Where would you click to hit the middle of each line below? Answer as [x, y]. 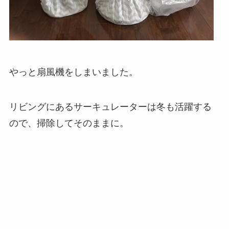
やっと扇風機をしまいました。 [73, 72]
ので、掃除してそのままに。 [69, 123]
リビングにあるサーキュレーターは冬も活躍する [110, 107]
